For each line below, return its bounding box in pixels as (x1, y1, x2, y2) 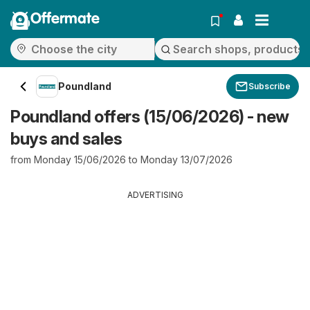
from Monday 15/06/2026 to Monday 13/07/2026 (10, 154, 232, 165)
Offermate (30, 12, 100, 27)
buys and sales (10, 129, 122, 149)
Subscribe (248, 81, 291, 91)
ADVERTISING (127, 190, 183, 200)
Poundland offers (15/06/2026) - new (10, 107, 289, 127)
